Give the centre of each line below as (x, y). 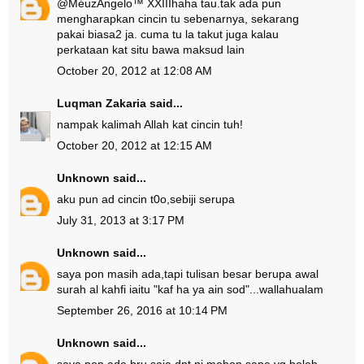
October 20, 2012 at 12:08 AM (134, 71)
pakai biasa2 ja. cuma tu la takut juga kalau (168, 34)
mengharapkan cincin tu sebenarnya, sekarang (178, 19)
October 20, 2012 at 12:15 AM (134, 145)
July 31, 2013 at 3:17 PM (121, 220)
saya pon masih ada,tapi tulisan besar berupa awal (188, 274)
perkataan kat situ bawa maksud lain (151, 50)
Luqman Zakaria (102, 103)
